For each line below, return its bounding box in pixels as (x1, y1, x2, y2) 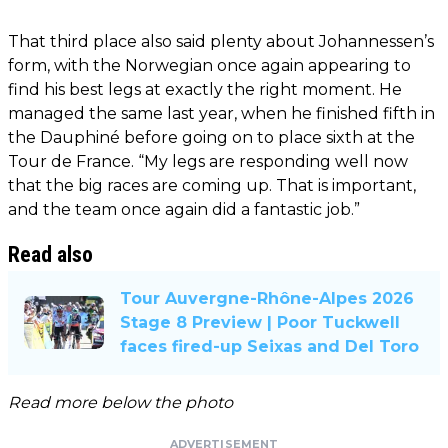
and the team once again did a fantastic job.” (8, 199, 360, 219)
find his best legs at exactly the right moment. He (8, 79, 402, 99)
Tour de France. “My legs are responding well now (8, 151, 408, 171)
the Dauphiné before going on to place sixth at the (8, 127, 415, 147)
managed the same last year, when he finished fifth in (8, 103, 435, 123)
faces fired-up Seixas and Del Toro (120, 336, 419, 356)
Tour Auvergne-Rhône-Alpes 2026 (120, 288, 414, 308)
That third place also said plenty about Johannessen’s (8, 31, 434, 51)
